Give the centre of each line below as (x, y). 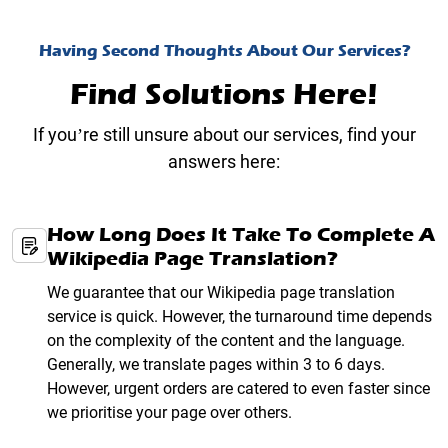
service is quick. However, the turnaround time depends (239, 317)
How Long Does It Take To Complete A (241, 235)
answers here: (224, 162)
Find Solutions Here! (224, 95)
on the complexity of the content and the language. (226, 341)
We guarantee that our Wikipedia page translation (221, 293)
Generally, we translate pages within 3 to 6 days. (216, 365)
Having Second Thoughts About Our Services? (224, 51)
